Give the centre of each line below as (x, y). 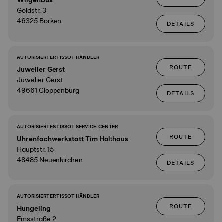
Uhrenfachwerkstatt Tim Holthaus (73, 139)
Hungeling (34, 208)
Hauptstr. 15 (35, 149)
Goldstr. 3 (31, 10)
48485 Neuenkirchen (50, 160)
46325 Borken (39, 21)
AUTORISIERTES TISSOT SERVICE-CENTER (67, 127)
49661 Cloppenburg (48, 90)
